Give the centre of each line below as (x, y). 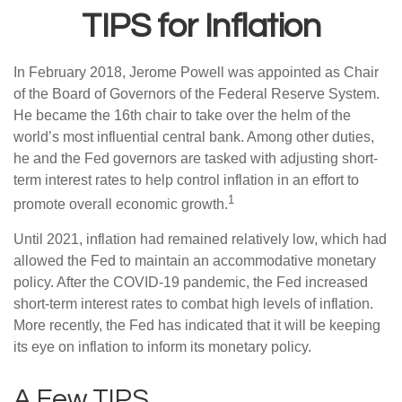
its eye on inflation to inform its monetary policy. (162, 347)
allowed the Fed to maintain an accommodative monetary (195, 261)
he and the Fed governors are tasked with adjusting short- (196, 158)
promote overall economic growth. (121, 205)
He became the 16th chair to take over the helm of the (182, 115)
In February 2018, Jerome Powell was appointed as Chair (196, 72)
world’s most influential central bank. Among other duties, (194, 137)
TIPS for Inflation (201, 26)
